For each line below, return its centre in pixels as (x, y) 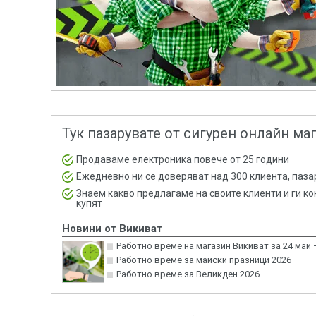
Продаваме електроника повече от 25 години (183, 159)
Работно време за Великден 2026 (188, 274)
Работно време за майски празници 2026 (203, 260)
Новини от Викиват (112, 229)
